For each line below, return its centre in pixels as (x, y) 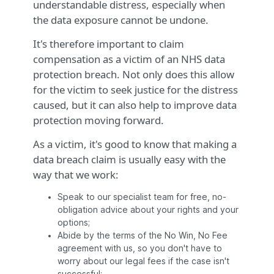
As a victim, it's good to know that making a (135, 144)
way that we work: (76, 175)
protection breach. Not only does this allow (134, 75)
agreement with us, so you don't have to (140, 249)
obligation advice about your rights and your (148, 210)
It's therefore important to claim (109, 44)
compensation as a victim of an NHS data (129, 59)
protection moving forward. (98, 120)
